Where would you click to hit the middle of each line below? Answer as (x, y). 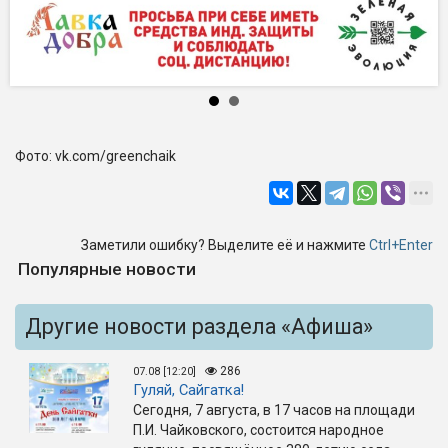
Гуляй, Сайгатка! (188, 389)
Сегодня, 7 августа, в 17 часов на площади (274, 409)
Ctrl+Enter (401, 244)
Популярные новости (107, 268)
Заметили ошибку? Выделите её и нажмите (225, 244)
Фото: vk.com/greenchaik (95, 155)
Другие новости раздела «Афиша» (199, 326)
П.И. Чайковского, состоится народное (258, 429)
